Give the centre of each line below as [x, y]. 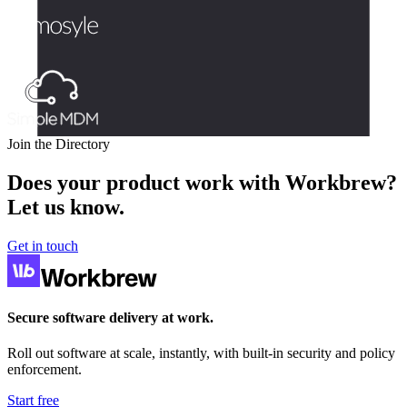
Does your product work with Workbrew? [202, 182]
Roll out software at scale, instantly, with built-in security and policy [201, 353]
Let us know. [66, 207]
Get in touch [43, 245]
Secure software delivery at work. [110, 317]
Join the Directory [59, 144]
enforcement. [45, 370]
